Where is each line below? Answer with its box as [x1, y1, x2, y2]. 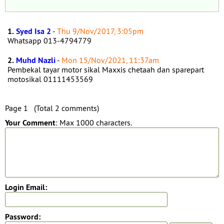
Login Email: [5, 182, 47, 192]
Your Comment [5, 117, 55, 128]
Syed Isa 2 [16, 26, 51, 36]
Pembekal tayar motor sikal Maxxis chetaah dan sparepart [7, 64, 204, 74]
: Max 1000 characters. [55, 117, 132, 127]
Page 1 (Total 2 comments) [5, 103, 99, 113]
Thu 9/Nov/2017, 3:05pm [57, 26, 143, 36]
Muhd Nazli [16, 55, 55, 65]
